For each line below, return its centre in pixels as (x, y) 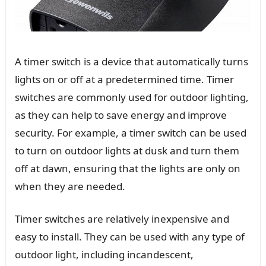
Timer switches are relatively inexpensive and (122, 219)
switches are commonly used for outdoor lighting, (132, 97)
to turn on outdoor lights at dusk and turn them (127, 151)
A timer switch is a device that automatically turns (131, 62)
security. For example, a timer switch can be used (130, 133)
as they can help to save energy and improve (121, 115)
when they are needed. (70, 186)
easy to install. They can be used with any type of (129, 237)
